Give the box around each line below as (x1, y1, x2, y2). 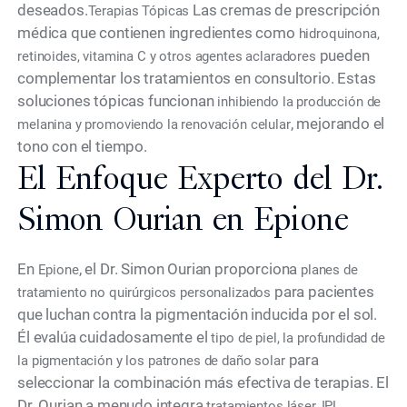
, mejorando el (290, 114, 385, 134)
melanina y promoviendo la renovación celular (17, 116, 291, 134)
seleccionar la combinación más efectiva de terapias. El (17, 372, 389, 392)
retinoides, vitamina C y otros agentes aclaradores (17, 48, 316, 65)
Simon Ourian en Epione (17, 200, 349, 239)
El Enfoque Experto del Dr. (17, 159, 383, 198)
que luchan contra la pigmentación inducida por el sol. (17, 304, 378, 323)
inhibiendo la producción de (217, 94, 382, 111)
